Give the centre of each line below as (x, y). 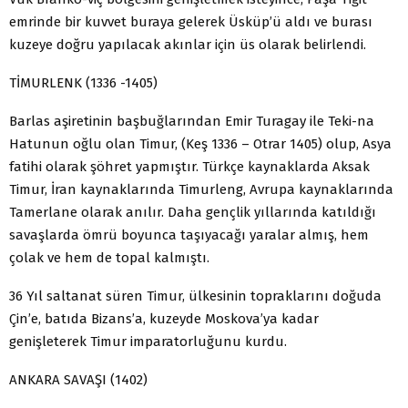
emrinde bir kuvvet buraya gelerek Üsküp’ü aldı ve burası (191, 21)
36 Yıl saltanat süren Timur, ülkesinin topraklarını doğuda (195, 296)
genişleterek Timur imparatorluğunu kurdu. (148, 341)
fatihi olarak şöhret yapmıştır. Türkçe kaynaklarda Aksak (189, 166)
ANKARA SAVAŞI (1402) (78, 379)
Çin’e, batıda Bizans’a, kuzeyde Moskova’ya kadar (164, 318)
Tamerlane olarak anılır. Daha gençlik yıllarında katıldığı (193, 212)
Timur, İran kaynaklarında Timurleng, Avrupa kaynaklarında (201, 189)
